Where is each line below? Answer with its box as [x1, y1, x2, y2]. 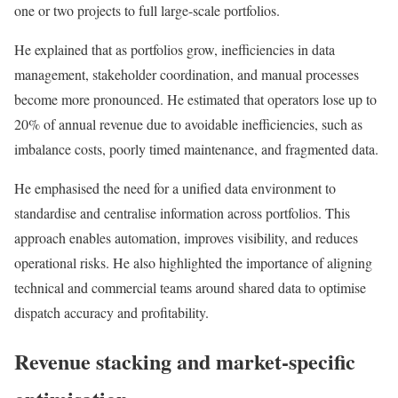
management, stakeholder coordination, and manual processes [14, 64, 359, 84]
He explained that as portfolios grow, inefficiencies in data [14, 39, 335, 59]
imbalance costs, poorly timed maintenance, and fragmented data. [14, 139, 378, 158]
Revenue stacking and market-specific [14, 345, 355, 377]
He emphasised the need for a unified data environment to [14, 178, 336, 197]
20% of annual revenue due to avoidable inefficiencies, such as [14, 114, 362, 133]
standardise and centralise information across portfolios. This [14, 203, 350, 222]
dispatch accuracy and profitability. [14, 302, 213, 322]
